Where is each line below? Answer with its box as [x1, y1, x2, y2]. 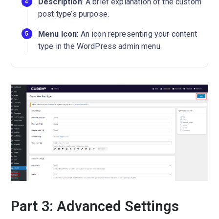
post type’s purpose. [38, 9, 109, 19]
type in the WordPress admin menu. [38, 42, 162, 51]
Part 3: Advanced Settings [11, 197, 179, 215]
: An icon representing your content [77, 29, 197, 39]
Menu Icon [38, 29, 77, 39]
